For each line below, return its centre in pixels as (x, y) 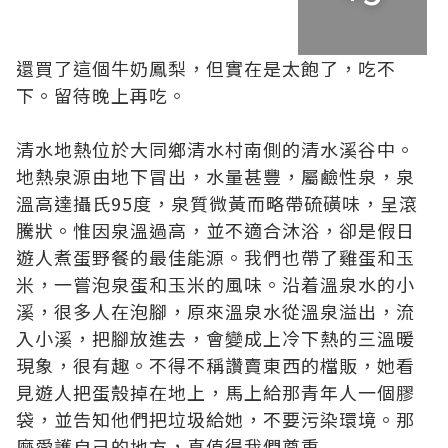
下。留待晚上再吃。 (101, 95)
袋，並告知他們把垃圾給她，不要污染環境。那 (215, 419)
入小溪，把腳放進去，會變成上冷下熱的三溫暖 (215, 338)
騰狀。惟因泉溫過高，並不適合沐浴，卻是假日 (215, 230)
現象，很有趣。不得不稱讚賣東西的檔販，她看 (215, 365)
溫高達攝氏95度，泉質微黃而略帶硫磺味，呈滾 (217, 203)
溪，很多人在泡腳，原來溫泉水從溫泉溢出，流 (215, 311)
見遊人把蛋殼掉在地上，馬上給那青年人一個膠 (215, 392)
